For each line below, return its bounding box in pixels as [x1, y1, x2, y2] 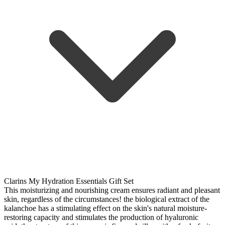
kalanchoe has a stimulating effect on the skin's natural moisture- [4, 203, 207, 212]
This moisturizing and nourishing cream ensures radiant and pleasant [4, 185, 220, 194]
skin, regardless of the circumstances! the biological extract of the [4, 194, 209, 203]
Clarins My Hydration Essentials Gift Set [4, 176, 134, 185]
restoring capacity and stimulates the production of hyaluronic [4, 212, 198, 221]
